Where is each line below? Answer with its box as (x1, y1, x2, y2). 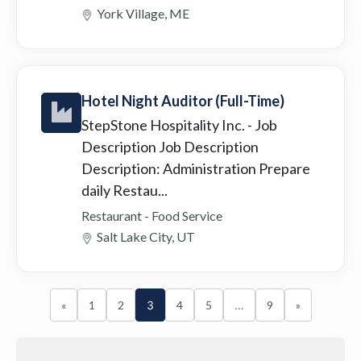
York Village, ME (97, 5, 189, 21)
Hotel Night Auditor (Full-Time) (81, 91, 284, 110)
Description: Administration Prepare (81, 159, 310, 177)
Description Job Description (81, 137, 259, 156)
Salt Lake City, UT (97, 228, 195, 244)
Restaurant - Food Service (81, 207, 222, 223)
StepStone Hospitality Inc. (81, 115, 247, 134)
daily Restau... (81, 180, 168, 199)
